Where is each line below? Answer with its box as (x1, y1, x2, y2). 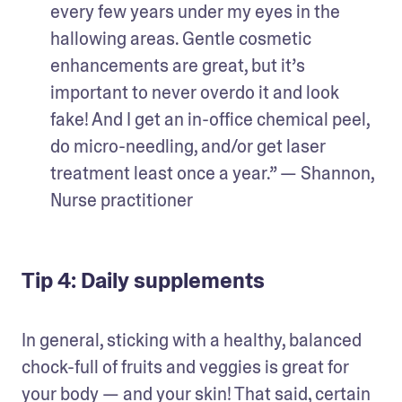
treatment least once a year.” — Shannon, (50, 161, 374, 185)
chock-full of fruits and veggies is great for (22, 354, 349, 379)
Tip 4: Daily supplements (22, 266, 265, 294)
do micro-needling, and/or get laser (50, 134, 326, 158)
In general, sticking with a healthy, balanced (22, 328, 362, 352)
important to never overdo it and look (50, 80, 339, 104)
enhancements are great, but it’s (50, 53, 305, 77)
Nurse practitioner (50, 188, 193, 212)
